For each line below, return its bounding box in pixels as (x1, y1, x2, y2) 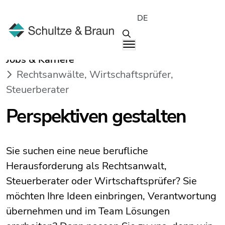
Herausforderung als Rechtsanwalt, (6, 159, 167, 173)
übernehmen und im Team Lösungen (6, 204, 170, 218)
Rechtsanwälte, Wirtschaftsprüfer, (17, 68, 173, 81)
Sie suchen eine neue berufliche (6, 144, 148, 158)
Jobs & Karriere (6, 53, 74, 66)
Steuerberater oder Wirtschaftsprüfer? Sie (6, 174, 197, 188)
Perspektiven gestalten (6, 103, 186, 129)
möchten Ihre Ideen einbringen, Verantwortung (6, 189, 216, 203)
